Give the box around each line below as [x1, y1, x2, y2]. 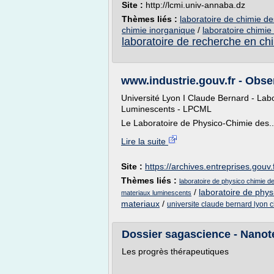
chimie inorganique [122, 25, 195, 35]
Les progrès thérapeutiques [122, 246, 229, 256]
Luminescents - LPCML [121, 104, 212, 114]
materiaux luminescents [121, 189, 191, 196]
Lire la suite [121, 136, 168, 146]
